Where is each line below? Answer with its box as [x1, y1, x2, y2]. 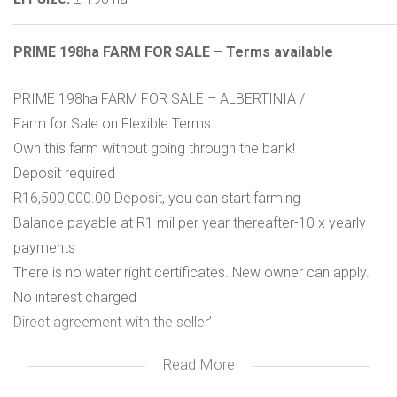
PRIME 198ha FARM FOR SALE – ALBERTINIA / [13, 90, 305, 107]
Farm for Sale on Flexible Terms [13, 115, 211, 132]
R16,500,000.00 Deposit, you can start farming [13, 190, 300, 206]
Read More [162, 355, 235, 373]
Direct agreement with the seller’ [13, 314, 212, 331]
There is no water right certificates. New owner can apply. [13, 264, 370, 281]
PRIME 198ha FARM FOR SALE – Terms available [13, 43, 333, 60]
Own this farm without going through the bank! [13, 140, 295, 157]
